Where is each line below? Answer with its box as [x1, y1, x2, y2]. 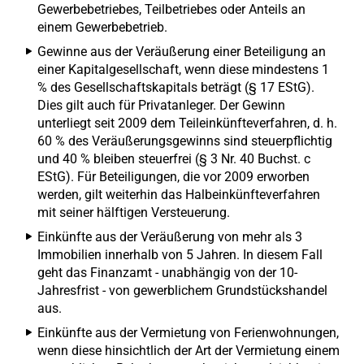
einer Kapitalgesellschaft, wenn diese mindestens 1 [37, 62, 329, 77]
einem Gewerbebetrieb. [37, 19, 167, 35]
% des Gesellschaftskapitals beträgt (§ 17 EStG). [37, 80, 314, 95]
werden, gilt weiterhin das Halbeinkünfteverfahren [37, 187, 320, 202]
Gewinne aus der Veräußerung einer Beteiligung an [37, 44, 326, 59]
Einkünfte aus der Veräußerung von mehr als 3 [37, 229, 302, 245]
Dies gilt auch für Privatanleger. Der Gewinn [37, 97, 285, 113]
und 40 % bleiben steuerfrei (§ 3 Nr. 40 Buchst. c [37, 151, 310, 167]
